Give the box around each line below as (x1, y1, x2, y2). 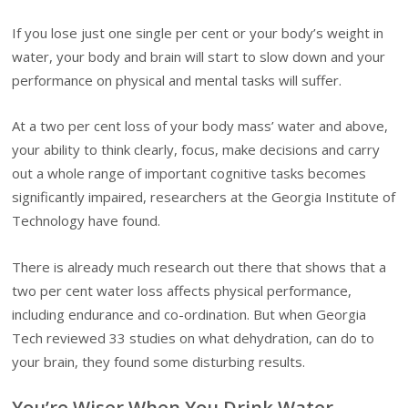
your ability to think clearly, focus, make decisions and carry (12, 140, 381, 159)
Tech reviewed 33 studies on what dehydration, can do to (12, 328, 375, 347)
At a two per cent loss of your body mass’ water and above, (12, 117, 389, 136)
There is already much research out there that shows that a (12, 257, 387, 276)
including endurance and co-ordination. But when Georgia (12, 304, 367, 323)
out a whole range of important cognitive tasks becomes (12, 164, 367, 183)
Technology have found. (12, 211, 161, 230)
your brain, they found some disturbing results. (12, 352, 306, 371)
